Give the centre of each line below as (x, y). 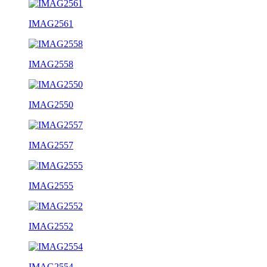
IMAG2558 (51, 64)
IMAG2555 (51, 185)
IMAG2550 (51, 104)
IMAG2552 (51, 226)
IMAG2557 (51, 145)
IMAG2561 (51, 23)
